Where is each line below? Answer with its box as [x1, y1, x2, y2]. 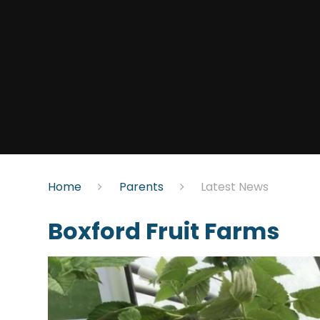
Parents [119, 178, 164, 195]
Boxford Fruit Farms [48, 215, 280, 248]
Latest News [200, 178, 269, 195]
